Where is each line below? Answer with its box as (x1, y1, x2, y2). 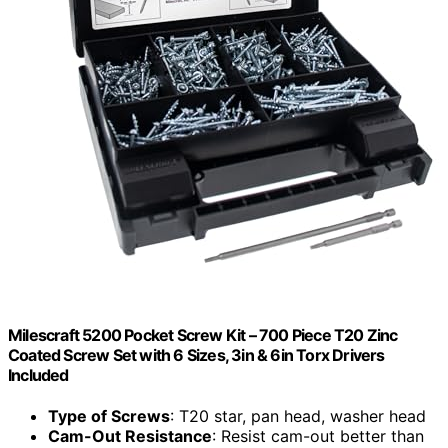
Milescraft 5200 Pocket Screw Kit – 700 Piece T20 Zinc (8, 324, 398, 345)
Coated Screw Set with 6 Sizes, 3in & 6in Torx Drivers (8, 344, 385, 365)
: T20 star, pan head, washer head (170, 405, 426, 426)
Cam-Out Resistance (48, 425, 212, 446)
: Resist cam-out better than (212, 425, 424, 446)
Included (8, 364, 69, 385)
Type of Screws (48, 405, 170, 426)
